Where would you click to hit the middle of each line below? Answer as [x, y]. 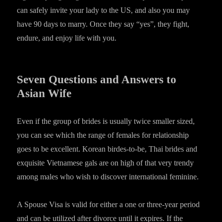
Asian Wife [44, 93]
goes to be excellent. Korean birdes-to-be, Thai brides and [107, 149]
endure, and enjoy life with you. [67, 38]
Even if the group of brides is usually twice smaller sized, [106, 121]
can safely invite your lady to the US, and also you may [104, 10]
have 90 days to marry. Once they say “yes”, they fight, [103, 24]
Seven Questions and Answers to [97, 80]
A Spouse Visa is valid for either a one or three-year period [109, 204]
